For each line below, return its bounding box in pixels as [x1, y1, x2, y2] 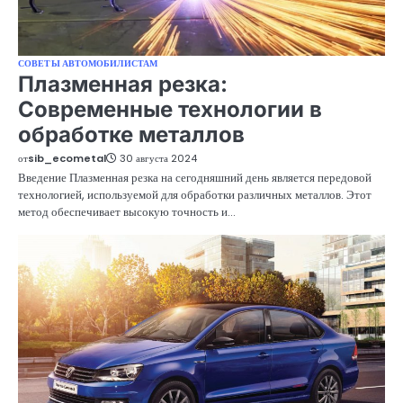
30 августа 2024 [120, 150, 197, 166]
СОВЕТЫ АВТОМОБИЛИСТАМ [18, 56, 158, 70]
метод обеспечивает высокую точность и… [18, 202, 236, 220]
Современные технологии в [18, 95, 322, 122]
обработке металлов [18, 121, 245, 148]
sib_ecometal [28, 150, 106, 166]
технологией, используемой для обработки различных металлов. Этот [18, 185, 372, 203]
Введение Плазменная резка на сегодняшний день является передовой [18, 168, 372, 186]
